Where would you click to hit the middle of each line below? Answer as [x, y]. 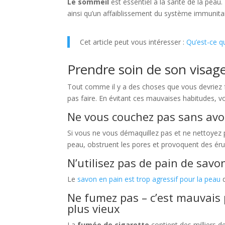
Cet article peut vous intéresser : [133, 42]
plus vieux [94, 209]
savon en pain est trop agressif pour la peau [149, 179]
